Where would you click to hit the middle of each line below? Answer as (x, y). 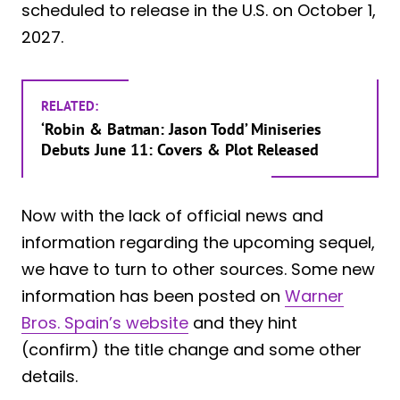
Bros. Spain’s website (105, 323)
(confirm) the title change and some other (192, 350)
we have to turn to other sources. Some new (198, 270)
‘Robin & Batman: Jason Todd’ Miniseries (181, 129)
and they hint (243, 323)
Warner (314, 296)
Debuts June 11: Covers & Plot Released (180, 149)
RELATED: (70, 105)
